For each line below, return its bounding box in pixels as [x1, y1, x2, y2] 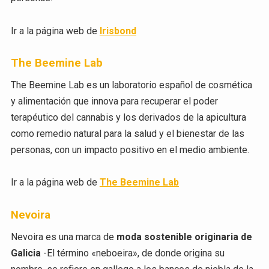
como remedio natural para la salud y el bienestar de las [10, 128, 244, 140]
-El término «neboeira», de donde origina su [40, 247, 225, 259]
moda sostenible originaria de [116, 231, 252, 243]
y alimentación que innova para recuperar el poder [10, 95, 218, 107]
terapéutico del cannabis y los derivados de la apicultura [10, 112, 246, 124]
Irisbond [99, 25, 136, 37]
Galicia [10, 247, 41, 259]
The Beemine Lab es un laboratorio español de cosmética [10, 79, 252, 91]
